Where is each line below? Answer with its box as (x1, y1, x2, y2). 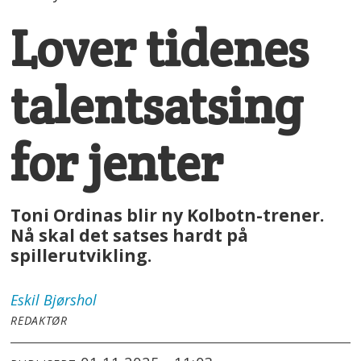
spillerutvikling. (10, 243, 152, 268)
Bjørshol (44, 290, 98, 310)
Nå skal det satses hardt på (10, 223, 249, 247)
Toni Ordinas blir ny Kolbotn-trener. (10, 203, 325, 227)
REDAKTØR (10, 313, 68, 329)
